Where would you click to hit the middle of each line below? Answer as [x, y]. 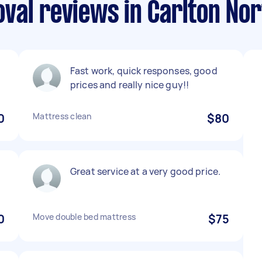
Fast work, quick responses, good [144, 71]
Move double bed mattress [84, 217]
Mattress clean [62, 116]
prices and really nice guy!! [130, 85]
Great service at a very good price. [146, 171]
